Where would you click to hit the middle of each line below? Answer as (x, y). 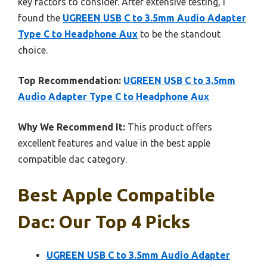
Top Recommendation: (69, 81)
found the (40, 18)
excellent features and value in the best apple (114, 143)
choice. (33, 50)
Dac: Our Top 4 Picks (104, 222)
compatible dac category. (72, 159)
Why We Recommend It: (72, 127)
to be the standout (179, 34)
